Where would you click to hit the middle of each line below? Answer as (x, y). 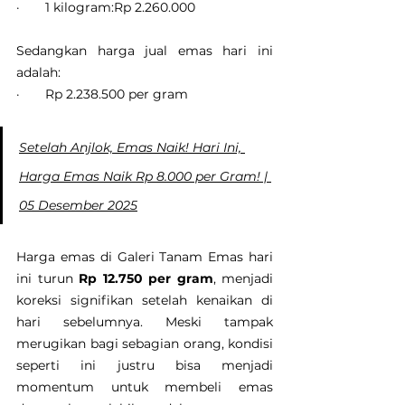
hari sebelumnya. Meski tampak (145, 322)
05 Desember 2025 (78, 206)
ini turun (47, 279)
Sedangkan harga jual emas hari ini (145, 51)
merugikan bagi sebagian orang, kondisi (145, 344)
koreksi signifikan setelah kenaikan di (145, 301)
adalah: (38, 73)
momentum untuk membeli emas (145, 387)
